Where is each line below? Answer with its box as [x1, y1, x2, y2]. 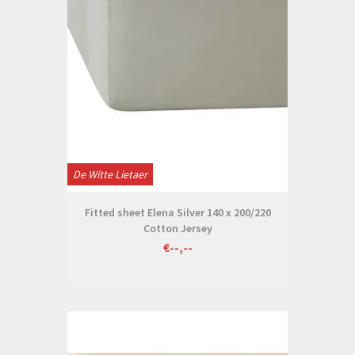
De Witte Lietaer [73, 167, 147, 182]
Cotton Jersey [143, 221, 212, 236]
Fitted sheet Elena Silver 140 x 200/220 [84, 205, 271, 220]
